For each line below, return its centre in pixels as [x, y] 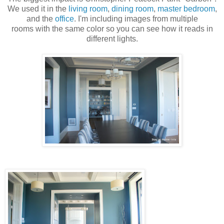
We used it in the [38, 9]
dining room [132, 9]
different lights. [112, 39]
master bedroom [186, 9]
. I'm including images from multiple [136, 19]
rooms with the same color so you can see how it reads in [112, 29]
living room [88, 9]
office [64, 19]
